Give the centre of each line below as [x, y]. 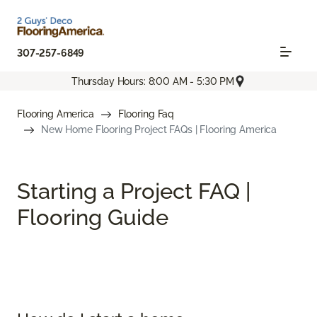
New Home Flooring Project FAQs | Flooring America [159, 130]
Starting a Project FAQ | [134, 191]
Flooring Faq [146, 114]
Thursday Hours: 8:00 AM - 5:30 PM [153, 81]
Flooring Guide [93, 217]
